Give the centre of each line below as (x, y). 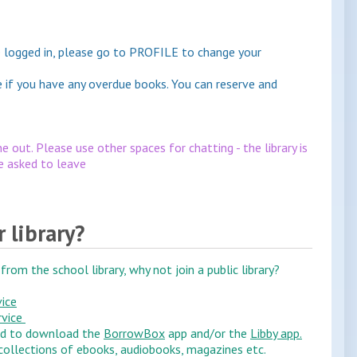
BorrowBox (134, 333)
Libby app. (276, 333)
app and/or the (208, 333)
